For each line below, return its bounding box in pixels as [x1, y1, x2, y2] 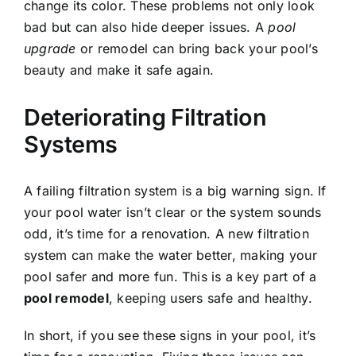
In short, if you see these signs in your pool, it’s [24, 327, 316, 344]
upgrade [24, 40, 76, 56]
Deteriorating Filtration [24, 103, 267, 131]
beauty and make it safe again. [24, 61, 215, 78]
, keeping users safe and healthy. [108, 290, 312, 307]
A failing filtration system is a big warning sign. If [24, 183, 327, 199]
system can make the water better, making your [24, 247, 317, 264]
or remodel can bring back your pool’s [75, 40, 318, 56]
